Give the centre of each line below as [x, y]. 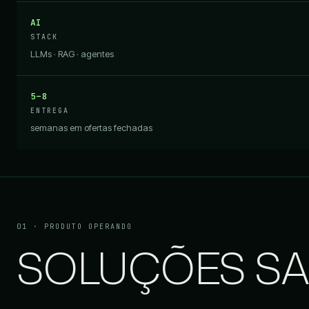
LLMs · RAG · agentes [72, 54]
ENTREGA [50, 111]
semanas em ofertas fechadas [91, 128]
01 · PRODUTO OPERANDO [74, 227]
